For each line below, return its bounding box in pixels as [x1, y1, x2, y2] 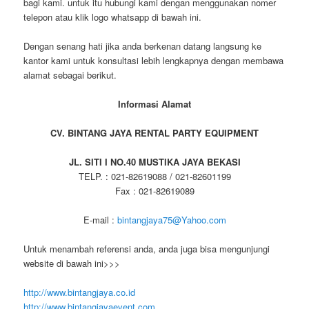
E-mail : [83, 213, 117, 227]
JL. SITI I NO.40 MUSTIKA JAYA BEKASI [68, 155, 241, 169]
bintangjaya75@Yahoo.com [117, 213, 226, 227]
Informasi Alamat [118, 97, 191, 110]
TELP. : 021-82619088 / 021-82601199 [78, 170, 231, 183]
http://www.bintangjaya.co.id [23, 286, 136, 299]
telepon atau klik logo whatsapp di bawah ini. [23, 10, 202, 23]
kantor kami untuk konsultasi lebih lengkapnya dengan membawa [23, 53, 284, 67]
